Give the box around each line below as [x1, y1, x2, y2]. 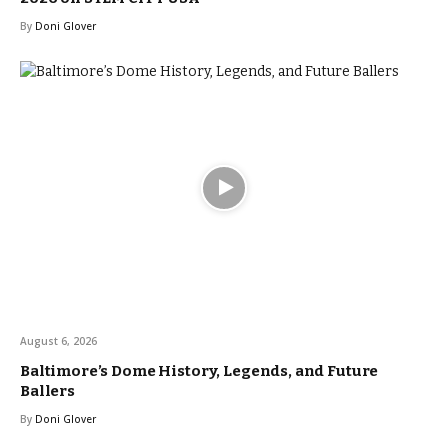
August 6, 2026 [20, 333, 97, 348]
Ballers [20, 381, 75, 400]
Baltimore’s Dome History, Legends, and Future [20, 361, 379, 380]
